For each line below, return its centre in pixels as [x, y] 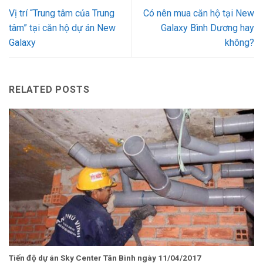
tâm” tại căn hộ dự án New [62, 28]
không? [240, 43]
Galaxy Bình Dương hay [208, 28]
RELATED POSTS [49, 89]
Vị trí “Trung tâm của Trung [62, 14]
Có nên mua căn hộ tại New [199, 14]
